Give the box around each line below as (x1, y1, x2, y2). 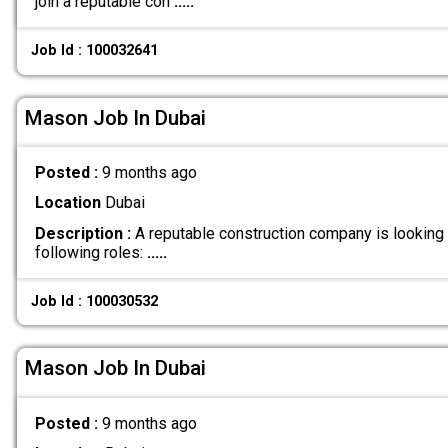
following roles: (34, 242, 147, 262)
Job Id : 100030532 (31, 292, 159, 310)
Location (34, 193, 101, 213)
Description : (34, 223, 131, 243)
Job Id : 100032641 (31, 42, 159, 60)
